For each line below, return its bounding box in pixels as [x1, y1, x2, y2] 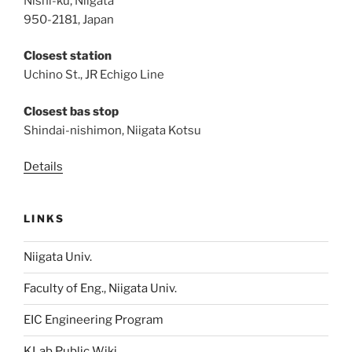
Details [24, 159, 63, 174]
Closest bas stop [24, 104, 119, 119]
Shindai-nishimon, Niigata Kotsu [24, 123, 201, 137]
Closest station [24, 49, 112, 64]
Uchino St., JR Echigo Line [24, 68, 164, 82]
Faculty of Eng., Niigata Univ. [24, 281, 177, 296]
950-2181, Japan [24, 12, 114, 27]
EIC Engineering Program [24, 313, 163, 328]
